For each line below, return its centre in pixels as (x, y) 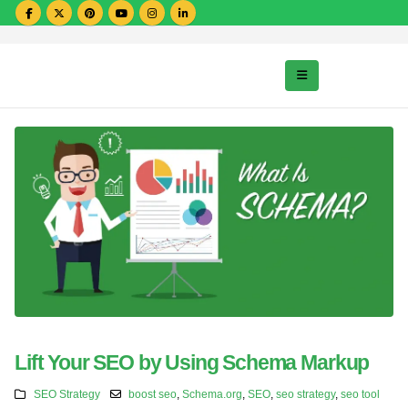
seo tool (361, 394)
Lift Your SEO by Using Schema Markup (192, 363)
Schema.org (213, 394)
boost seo (153, 394)
